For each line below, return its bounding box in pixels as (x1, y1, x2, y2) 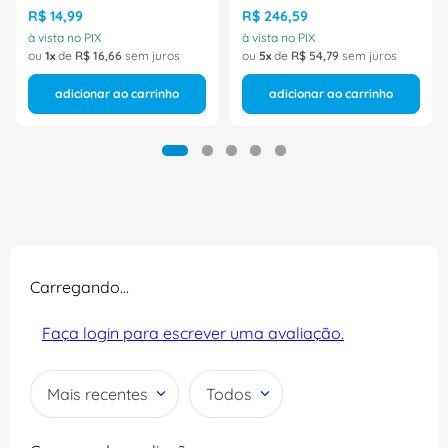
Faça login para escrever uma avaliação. (42, 323, 344, 344)
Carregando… (30, 277, 129, 298)
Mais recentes (47, 384, 148, 405)
